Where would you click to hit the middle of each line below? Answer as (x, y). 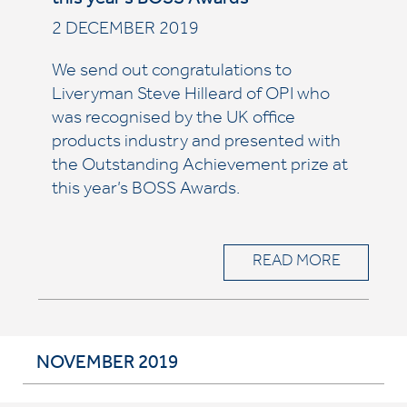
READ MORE (296, 263)
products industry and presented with (196, 144)
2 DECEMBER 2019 (125, 31)
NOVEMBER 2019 (107, 365)
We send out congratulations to (171, 73)
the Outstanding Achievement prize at (199, 167)
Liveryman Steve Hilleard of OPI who (190, 96)
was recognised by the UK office (173, 120)
